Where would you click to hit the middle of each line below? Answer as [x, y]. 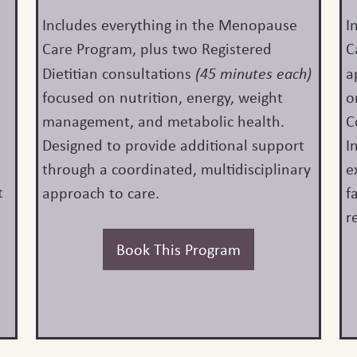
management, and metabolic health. [163, 121]
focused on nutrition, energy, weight [162, 97]
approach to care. [100, 193]
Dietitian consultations [118, 73]
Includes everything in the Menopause [169, 25]
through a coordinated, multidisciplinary [176, 169]
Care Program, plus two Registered [157, 49]
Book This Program [178, 249]
